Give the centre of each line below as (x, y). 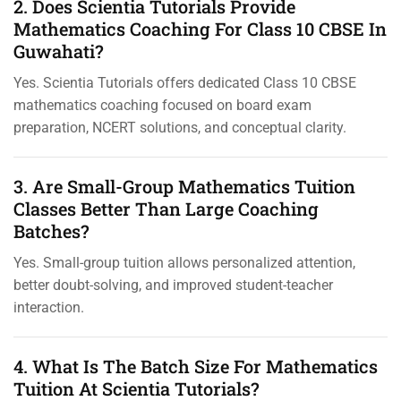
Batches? (51, 230)
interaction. (49, 307)
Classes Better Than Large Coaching (166, 208)
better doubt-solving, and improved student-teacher (173, 285)
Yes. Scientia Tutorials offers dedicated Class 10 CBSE (185, 82)
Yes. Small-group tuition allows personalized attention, (184, 262)
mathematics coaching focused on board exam (162, 105)
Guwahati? (59, 51)
